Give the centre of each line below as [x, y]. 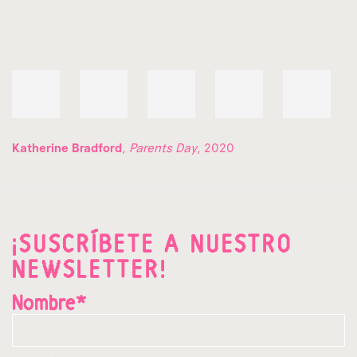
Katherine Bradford [67, 147]
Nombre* [49, 304]
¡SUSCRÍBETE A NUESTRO [152, 244]
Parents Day [163, 147]
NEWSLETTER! [90, 270]
